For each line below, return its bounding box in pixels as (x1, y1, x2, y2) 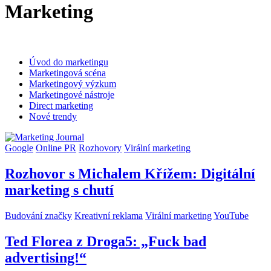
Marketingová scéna (29, 67, 106, 78)
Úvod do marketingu (29, 56, 108, 67)
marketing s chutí (5, 181, 114, 198)
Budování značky (5, 210, 72, 221)
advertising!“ (5, 249, 87, 266)
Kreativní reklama (74, 210, 143, 221)
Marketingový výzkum (29, 78, 116, 89)
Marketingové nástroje (29, 89, 114, 100)
